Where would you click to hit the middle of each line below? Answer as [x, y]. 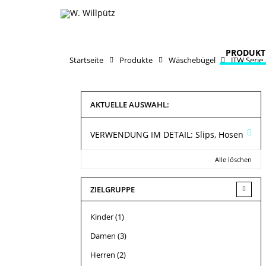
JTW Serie [247, 60]
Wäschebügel [192, 60]
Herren [103, 254]
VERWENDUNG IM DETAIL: [142, 134]
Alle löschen [233, 159]
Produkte [136, 60]
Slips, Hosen [219, 134]
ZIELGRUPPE [113, 189]
